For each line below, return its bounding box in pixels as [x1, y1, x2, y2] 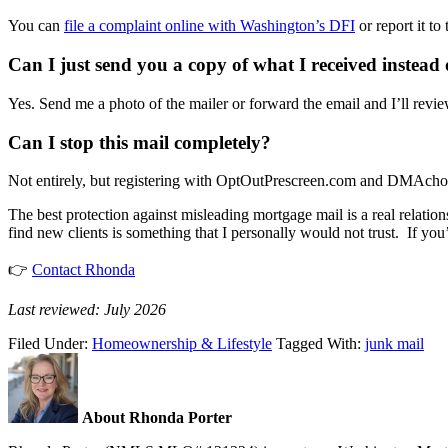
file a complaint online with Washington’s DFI [64, 17, 355, 35]
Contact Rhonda [32, 261, 135, 279]
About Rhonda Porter [82, 409, 232, 427]
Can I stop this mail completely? [8, 131, 271, 153]
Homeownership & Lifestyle [92, 335, 272, 353]
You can [8, 17, 64, 35]
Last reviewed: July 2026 [8, 301, 166, 319]
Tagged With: [276, 335, 365, 353]
